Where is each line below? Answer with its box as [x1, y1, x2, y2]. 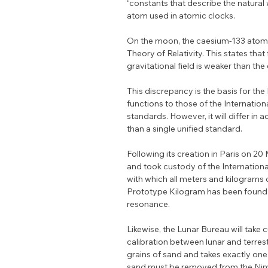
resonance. [127, 199, 170, 209]
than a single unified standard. [127, 123, 242, 134]
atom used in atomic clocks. [127, 10, 235, 21]
